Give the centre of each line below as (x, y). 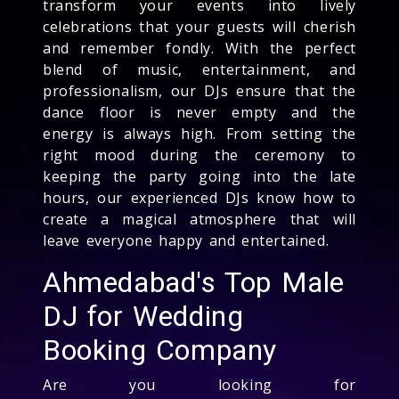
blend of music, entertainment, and (199, 69)
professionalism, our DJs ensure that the (199, 90)
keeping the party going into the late (199, 176)
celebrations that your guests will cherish (199, 26)
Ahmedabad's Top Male (194, 282)
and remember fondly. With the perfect (199, 48)
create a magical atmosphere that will (199, 219)
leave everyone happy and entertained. (186, 240)
